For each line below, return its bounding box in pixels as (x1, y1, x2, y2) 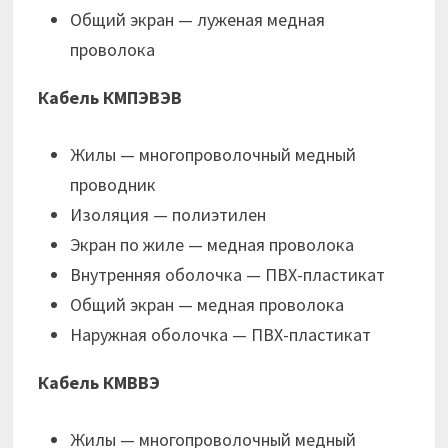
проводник (70, 173, 157, 197)
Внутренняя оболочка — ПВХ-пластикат (70, 263, 386, 287)
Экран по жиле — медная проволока (70, 233, 355, 257)
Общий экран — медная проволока (70, 293, 345, 317)
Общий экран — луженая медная (70, 8, 326, 32)
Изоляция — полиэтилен (70, 203, 267, 227)
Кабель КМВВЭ (38, 371, 161, 395)
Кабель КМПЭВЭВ (38, 86, 183, 110)
